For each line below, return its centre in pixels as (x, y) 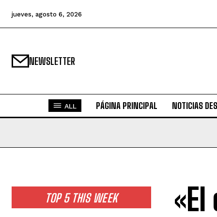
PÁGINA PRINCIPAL (126, 106)
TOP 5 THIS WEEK (81, 198)
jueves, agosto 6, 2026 (47, 14)
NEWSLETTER (52, 61)
